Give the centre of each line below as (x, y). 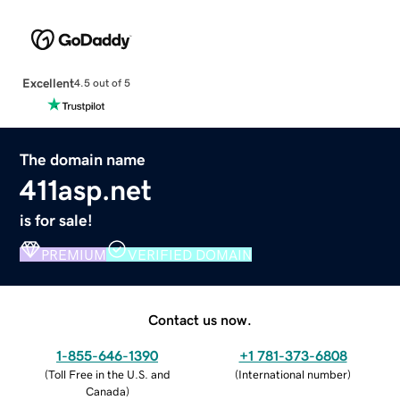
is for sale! (57, 220)
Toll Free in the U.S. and (109, 374)
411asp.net (86, 190)
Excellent (48, 83)
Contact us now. (200, 319)
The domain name (83, 159)
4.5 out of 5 (102, 83)
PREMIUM (74, 254)
